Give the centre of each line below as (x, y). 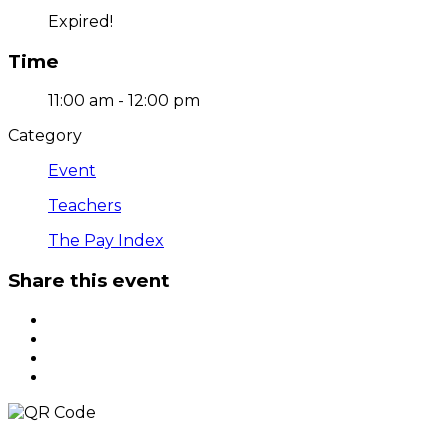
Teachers (84, 206)
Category (45, 136)
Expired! (80, 21)
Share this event (89, 281)
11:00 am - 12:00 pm (124, 101)
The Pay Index (106, 241)
